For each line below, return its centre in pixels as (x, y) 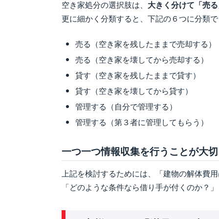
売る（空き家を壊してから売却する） (142, 59)
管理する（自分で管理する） (126, 106)
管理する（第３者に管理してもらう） (142, 122)
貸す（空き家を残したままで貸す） (138, 75)
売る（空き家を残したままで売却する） (146, 44)
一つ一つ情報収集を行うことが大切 (140, 151)
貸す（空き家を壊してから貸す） (134, 90)
